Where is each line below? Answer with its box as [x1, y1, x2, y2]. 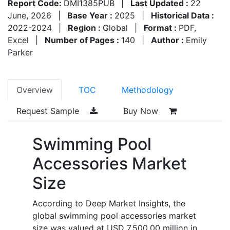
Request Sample [16, 105, 82, 116]
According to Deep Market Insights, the [32, 198, 185, 208]
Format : [144, 22, 179, 33]
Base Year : [67, 10, 114, 21]
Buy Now [123, 105, 161, 116]
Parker [8, 47, 33, 57]
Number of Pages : [45, 34, 121, 45]
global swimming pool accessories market [32, 210, 196, 221]
